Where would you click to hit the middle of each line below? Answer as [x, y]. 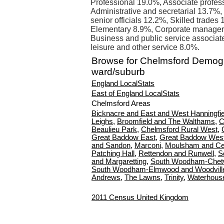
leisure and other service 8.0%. [145, 47]
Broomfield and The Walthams [166, 121]
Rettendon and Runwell [176, 153]
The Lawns [142, 177]
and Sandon [111, 145]
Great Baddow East [123, 137]
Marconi [148, 145]
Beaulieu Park [114, 129]
